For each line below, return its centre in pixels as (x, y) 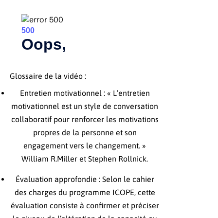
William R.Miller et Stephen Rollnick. (85, 159)
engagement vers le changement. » (85, 146)
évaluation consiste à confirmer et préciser (85, 206)
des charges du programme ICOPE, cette (85, 192)
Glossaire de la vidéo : (48, 76)
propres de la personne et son (85, 133)
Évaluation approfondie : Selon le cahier (85, 179)
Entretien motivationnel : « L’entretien (85, 93)
